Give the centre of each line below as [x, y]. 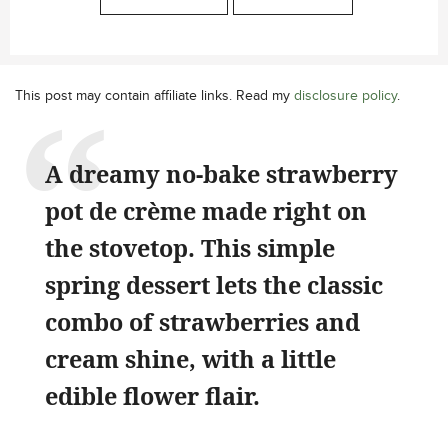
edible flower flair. [152, 396]
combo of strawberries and [202, 322]
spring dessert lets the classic [214, 285]
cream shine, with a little [190, 359]
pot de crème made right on [206, 211]
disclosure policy [345, 95]
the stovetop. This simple [190, 248]
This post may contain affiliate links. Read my [154, 95]
